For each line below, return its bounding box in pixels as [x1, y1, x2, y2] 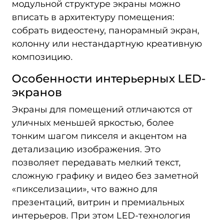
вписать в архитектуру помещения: [12, 12, 174, 23]
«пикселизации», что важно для [12, 184, 158, 194]
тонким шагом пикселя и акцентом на [12, 131, 187, 141]
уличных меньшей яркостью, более [12, 117, 174, 128]
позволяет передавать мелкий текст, [12, 157, 181, 168]
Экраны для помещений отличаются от [12, 104, 192, 115]
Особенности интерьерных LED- [12, 71, 206, 85]
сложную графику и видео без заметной [12, 170, 198, 181]
